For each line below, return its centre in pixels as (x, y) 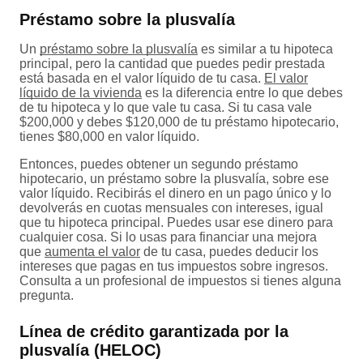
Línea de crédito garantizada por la (154, 332)
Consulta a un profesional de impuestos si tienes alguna (180, 281)
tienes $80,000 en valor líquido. (109, 137)
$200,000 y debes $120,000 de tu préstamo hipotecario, (179, 122)
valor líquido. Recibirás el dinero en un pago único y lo (175, 194)
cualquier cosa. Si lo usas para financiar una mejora (168, 237)
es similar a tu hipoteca (265, 49)
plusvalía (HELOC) (90, 350)
